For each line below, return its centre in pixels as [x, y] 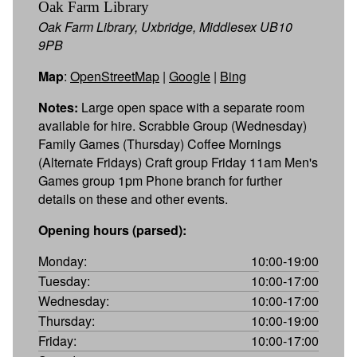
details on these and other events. [133, 198]
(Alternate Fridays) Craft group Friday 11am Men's [178, 162]
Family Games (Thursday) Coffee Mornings [160, 143]
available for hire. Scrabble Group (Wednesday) [173, 125]
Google [190, 76]
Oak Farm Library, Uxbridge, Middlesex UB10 [165, 26]
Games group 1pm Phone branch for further [160, 180]
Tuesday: [64, 280]
